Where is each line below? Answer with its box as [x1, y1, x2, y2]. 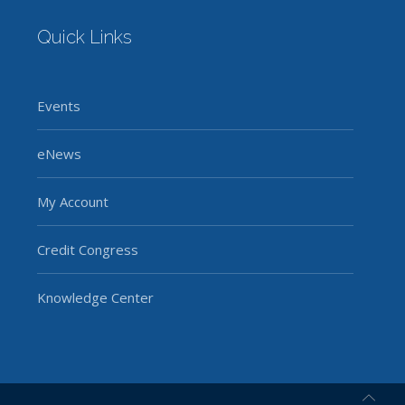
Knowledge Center [36, 288, 154, 307]
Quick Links [36, 26, 132, 49]
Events [36, 97, 80, 116]
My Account [36, 193, 108, 212]
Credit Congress [36, 240, 138, 259]
